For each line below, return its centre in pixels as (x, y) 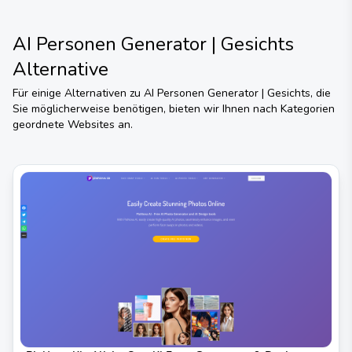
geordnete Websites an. (73, 125)
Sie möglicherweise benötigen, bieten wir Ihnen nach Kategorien (174, 109)
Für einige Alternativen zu (78, 93)
